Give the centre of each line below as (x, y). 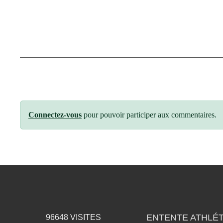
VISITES (84, 217)
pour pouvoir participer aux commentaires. (149, 114)
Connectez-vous (55, 114)
